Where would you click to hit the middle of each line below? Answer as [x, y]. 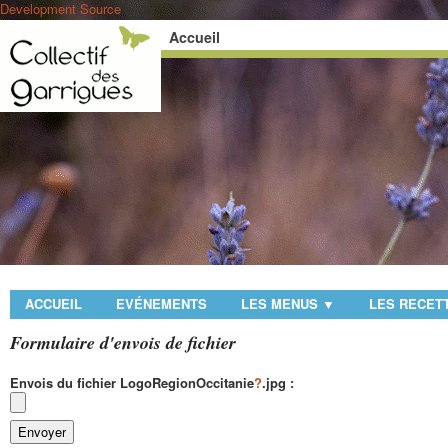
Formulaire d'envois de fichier [123, 342]
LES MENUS [281, 303]
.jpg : [278, 382]
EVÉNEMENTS [161, 303]
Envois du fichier [65, 382]
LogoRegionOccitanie [187, 382]
